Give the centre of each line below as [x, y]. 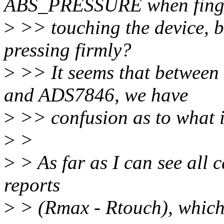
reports [32, 185]
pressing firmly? [68, 50]
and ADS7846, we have [96, 95]
